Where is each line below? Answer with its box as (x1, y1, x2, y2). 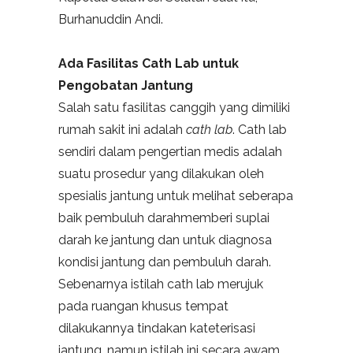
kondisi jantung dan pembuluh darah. (58, 255, 271, 270)
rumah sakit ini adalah (58, 122, 186, 138)
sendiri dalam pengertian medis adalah (58, 144, 282, 160)
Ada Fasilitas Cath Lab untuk (58, 56, 239, 72)
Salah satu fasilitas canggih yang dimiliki (58, 100, 290, 116)
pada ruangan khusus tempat (58, 299, 229, 314)
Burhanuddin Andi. (58, 12, 163, 28)
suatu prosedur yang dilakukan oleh (58, 166, 264, 182)
